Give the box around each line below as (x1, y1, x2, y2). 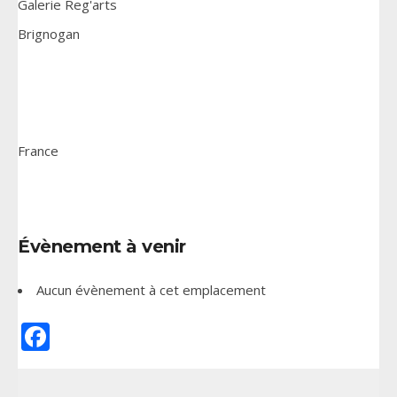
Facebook (50, 317, 175, 355)
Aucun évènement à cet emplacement (36, 281, 266, 299)
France (18, 142, 58, 160)
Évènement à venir (18, 236, 186, 257)
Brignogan (18, 25, 80, 43)
